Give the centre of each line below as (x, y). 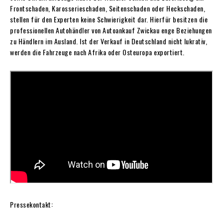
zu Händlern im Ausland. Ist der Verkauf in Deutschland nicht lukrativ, (109, 41)
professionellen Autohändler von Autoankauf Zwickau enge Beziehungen (111, 30)
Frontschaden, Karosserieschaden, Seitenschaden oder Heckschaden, (108, 8)
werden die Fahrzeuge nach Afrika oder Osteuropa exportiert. (97, 52)
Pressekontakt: (31, 205)
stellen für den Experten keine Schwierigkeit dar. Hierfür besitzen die (109, 19)
